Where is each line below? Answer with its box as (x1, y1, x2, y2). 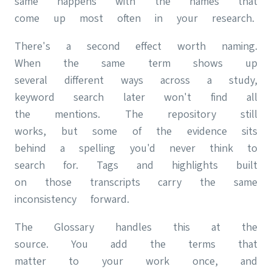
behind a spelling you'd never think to (15, 141, 257, 154)
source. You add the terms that (15, 237, 257, 250)
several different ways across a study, (15, 73, 257, 86)
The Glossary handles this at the (15, 220, 257, 233)
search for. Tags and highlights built (15, 158, 257, 171)
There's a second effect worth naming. (15, 39, 257, 52)
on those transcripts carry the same (15, 175, 257, 188)
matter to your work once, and (15, 254, 257, 267)
